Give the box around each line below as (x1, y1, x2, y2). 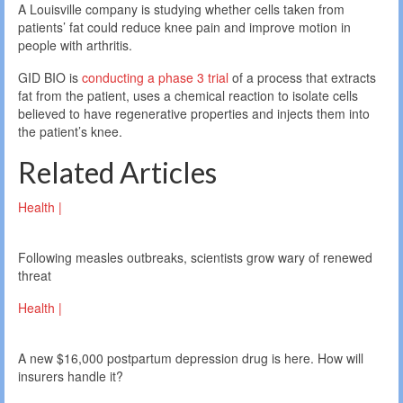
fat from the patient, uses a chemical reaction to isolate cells (18, 86, 358, 105)
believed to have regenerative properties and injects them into (18, 104, 370, 123)
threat (18, 266, 51, 285)
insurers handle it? (18, 367, 123, 386)
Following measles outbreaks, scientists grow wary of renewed (18, 248, 372, 267)
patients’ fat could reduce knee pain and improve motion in (18, 18, 351, 37)
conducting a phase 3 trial (82, 68, 228, 87)
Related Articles (18, 155, 217, 191)
